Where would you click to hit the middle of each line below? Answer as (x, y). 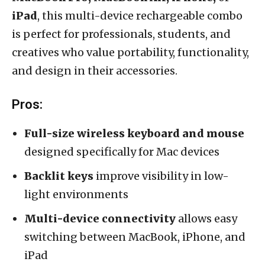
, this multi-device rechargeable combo (140, 15)
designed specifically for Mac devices (122, 151)
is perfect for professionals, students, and (121, 34)
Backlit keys (59, 176)
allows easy (206, 218)
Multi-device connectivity (100, 218)
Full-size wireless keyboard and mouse (134, 133)
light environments (76, 194)
